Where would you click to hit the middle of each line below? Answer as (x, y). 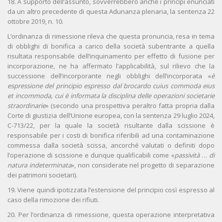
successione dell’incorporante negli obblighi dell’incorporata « (109, 76)
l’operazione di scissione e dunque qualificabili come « (91, 155)
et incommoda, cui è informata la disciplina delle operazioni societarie (111, 96)
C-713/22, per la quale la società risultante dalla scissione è (111, 126)
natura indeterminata (39, 165)
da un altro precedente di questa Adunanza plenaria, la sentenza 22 (111, 12)
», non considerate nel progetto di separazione (143, 165)
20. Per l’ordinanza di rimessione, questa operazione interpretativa (111, 215)
